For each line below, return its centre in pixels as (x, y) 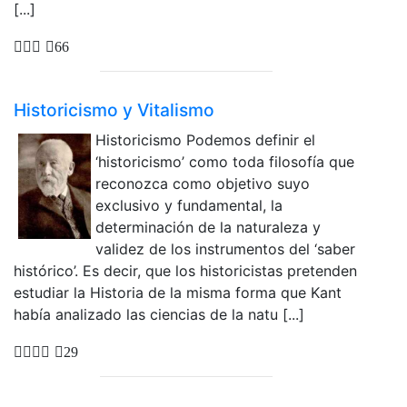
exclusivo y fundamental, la (189, 206)
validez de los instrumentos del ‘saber (225, 249)
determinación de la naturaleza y (208, 228)
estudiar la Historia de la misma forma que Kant (178, 293)
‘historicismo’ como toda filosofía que (225, 162)
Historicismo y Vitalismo (114, 110)
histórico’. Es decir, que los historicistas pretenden (185, 271)
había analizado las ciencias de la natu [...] (159, 315)
